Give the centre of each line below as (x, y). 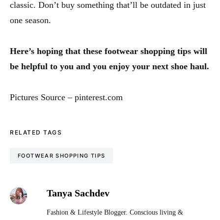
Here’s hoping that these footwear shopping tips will (109, 51)
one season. (30, 20)
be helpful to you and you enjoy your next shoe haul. (110, 66)
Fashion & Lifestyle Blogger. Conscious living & (115, 212)
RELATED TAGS (36, 132)
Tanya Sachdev (78, 193)
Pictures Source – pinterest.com (66, 97)
